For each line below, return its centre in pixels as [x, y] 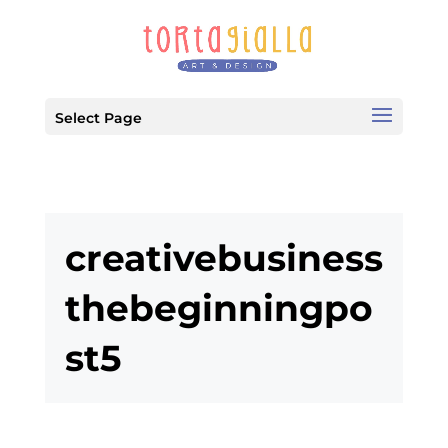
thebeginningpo [218, 308]
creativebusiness [223, 258]
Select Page [98, 118]
